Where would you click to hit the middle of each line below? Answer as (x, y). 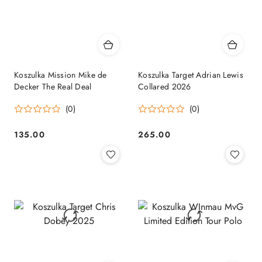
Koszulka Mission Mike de (61, 75)
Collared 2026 (165, 86)
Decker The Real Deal (53, 86)
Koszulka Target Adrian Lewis (191, 75)
